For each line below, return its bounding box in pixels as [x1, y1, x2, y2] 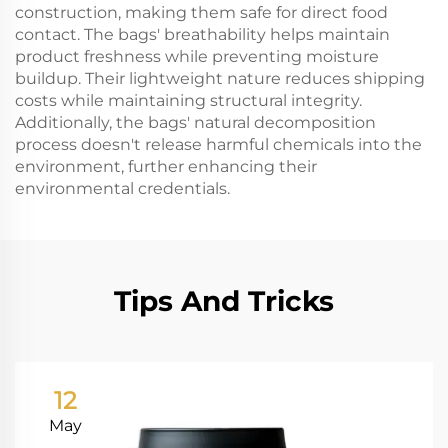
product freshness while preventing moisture [15, 47, 379, 66]
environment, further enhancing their [15, 157, 317, 176]
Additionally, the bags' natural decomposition [15, 113, 376, 132]
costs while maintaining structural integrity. [15, 91, 362, 110]
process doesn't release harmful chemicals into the [15, 135, 422, 154]
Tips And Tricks [114, 284, 334, 318]
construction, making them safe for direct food [15, 3, 388, 22]
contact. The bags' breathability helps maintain [15, 25, 390, 44]
